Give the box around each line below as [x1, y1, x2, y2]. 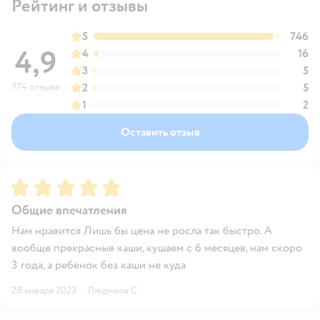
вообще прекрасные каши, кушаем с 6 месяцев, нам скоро [11, 240, 302, 255]
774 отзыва [11, 80, 59, 93]
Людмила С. [87, 284, 140, 296]
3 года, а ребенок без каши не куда [11, 257, 186, 272]
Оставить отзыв [120, 124, 200, 139]
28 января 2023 [11, 284, 76, 296]
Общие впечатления [11, 201, 127, 219]
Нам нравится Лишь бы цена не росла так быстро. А [11, 223, 272, 238]
